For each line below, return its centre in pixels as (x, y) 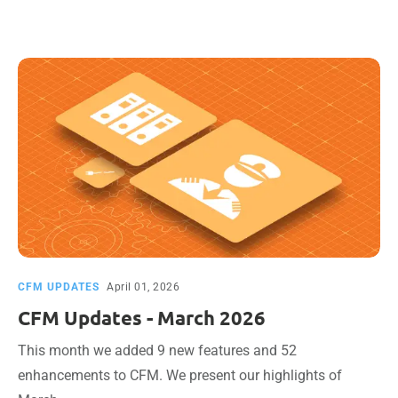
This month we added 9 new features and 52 (157, 350)
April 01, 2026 (143, 287)
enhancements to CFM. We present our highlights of (180, 375)
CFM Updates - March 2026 (142, 318)
